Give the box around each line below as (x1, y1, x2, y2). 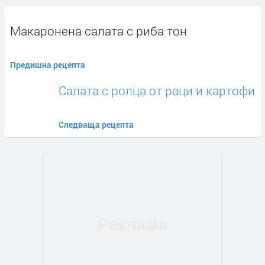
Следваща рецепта (59, 119, 134, 131)
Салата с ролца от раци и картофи (59, 82, 255, 99)
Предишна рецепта (10, 59, 85, 71)
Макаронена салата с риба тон (10, 22, 187, 40)
